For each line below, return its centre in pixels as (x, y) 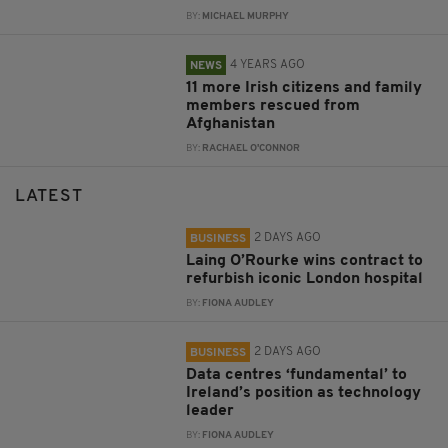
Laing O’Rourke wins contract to (305, 260)
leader (210, 410)
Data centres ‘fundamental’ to (297, 374)
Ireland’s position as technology (304, 392)
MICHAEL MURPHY (246, 16)
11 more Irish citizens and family (304, 87)
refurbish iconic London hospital (305, 278)
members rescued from (273, 105)
